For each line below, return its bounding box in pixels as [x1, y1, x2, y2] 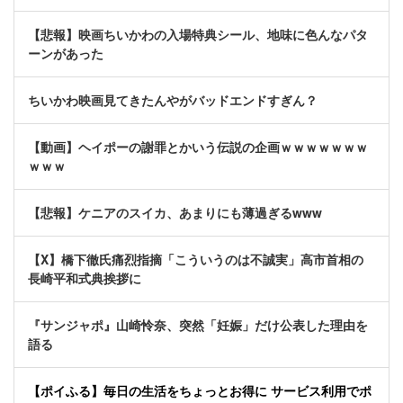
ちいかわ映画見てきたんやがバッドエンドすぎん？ [28, 91, 318, 110]
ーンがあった [28, 44, 103, 63]
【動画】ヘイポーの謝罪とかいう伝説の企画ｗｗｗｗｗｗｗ [28, 138, 368, 157]
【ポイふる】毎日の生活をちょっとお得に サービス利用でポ [28, 381, 372, 400]
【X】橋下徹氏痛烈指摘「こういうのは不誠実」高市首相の [28, 250, 363, 269]
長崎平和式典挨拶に [28, 269, 141, 288]
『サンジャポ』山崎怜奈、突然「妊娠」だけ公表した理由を [28, 316, 368, 335]
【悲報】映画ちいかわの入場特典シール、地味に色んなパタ [28, 25, 368, 44]
